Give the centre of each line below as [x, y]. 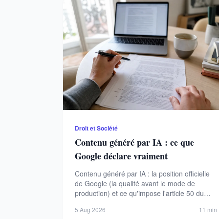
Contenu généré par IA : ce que [134, 142]
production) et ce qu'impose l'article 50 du [139, 193]
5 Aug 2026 [90, 210]
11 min [208, 210]
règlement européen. [107, 203]
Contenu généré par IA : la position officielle [142, 174]
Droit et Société [96, 128]
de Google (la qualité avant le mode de [135, 184]
